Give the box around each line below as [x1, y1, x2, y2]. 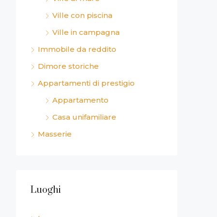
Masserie [38, 129, 72, 139]
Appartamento [52, 95, 108, 105]
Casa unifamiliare [52, 112, 116, 122]
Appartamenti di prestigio [38, 78, 135, 88]
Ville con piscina [52, 10, 112, 20]
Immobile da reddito [38, 44, 116, 54]
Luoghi [31, 184, 61, 196]
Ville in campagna [52, 27, 120, 37]
